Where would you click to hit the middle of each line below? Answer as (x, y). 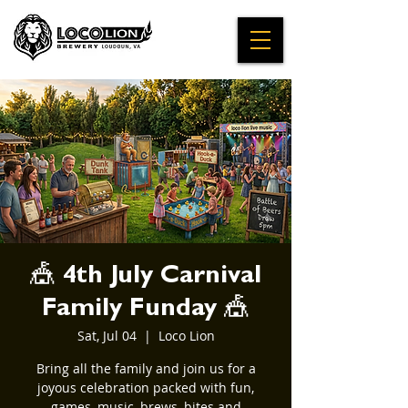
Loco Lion (186, 336)
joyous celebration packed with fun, (146, 388)
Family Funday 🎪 (146, 311)
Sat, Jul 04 (107, 336)
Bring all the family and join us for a (146, 368)
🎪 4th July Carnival (146, 278)
